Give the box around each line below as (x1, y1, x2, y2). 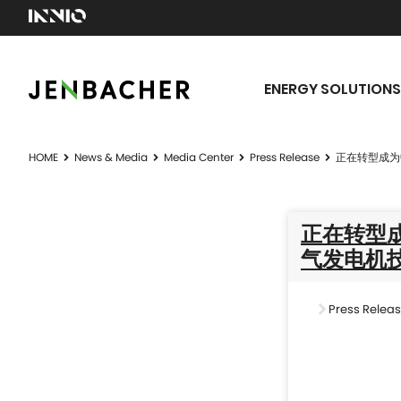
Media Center (164, 149, 234, 165)
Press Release (250, 149, 320, 165)
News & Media (74, 149, 148, 165)
